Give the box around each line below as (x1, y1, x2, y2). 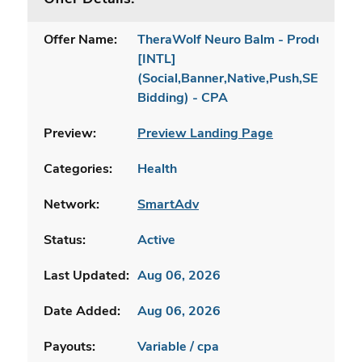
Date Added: (44, 301, 120, 320)
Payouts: (44, 337, 95, 356)
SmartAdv (137, 195, 199, 213)
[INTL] (137, 49, 176, 68)
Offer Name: (44, 30, 117, 48)
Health (137, 159, 177, 178)
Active (137, 230, 175, 249)
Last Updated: (44, 266, 129, 284)
